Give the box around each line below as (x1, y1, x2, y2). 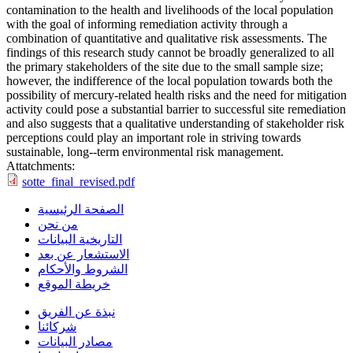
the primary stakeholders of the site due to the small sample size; (6, 60, 323, 74)
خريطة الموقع (38, 277, 110, 292)
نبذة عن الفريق (38, 305, 115, 319)
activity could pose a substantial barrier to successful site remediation (6, 102, 346, 117)
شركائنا (38, 320, 76, 334)
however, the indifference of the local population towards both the (6, 74, 333, 88)
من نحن (38, 217, 78, 232)
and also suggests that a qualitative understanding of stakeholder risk (6, 117, 344, 131)
